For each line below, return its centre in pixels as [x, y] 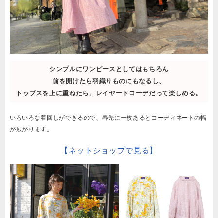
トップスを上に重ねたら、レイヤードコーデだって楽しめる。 [109, 93]
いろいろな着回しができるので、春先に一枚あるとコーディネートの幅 [108, 118]
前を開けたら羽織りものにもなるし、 [109, 81]
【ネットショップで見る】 [109, 150]
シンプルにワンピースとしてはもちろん [109, 69]
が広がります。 [31, 129]
